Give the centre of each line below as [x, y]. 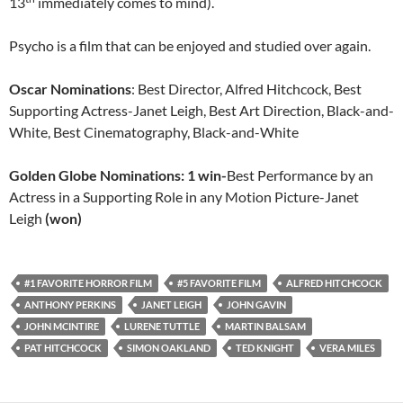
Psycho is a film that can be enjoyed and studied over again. [190, 45]
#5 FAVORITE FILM [219, 283]
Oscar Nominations [70, 89]
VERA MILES [347, 348]
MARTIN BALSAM [265, 326]
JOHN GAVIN [256, 304]
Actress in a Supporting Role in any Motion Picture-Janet [184, 197]
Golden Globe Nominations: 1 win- [118, 175]
